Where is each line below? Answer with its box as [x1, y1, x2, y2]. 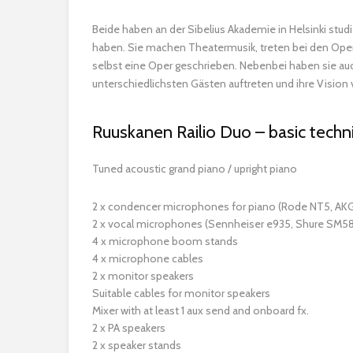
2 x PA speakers [92, 320, 165, 335]
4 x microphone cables [92, 251, 203, 266]
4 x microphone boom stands [92, 233, 238, 248]
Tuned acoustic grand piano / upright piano [92, 161, 297, 176]
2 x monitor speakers [92, 268, 194, 283]
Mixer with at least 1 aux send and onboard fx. [92, 303, 309, 318]
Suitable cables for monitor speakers [92, 285, 270, 300]
